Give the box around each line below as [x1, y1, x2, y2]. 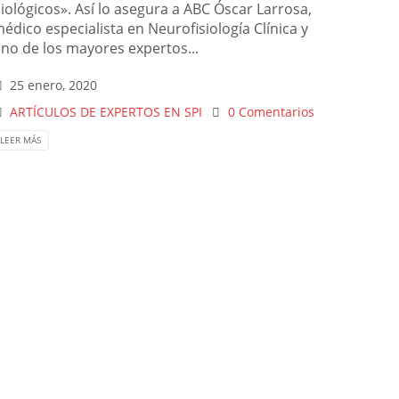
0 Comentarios [227, 102, 314, 120]
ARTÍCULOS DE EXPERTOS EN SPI [10, 102, 203, 120]
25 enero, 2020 [10, 76, 98, 94]
